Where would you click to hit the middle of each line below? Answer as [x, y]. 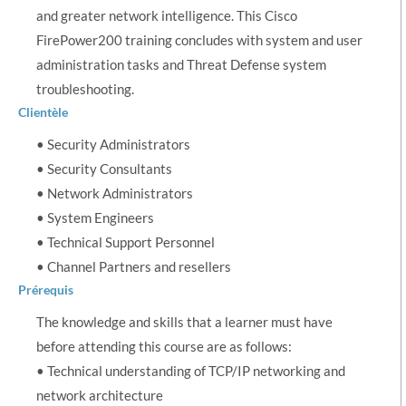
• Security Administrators [113, 144]
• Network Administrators [115, 193]
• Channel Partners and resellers [134, 266]
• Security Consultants [104, 168]
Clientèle [43, 111]
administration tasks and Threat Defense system [181, 64]
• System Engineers [95, 217]
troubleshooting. [85, 88]
